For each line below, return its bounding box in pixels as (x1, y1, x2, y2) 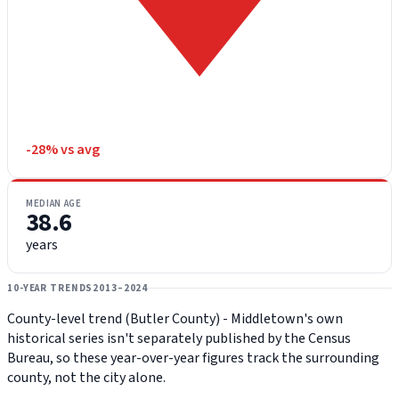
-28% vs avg (26, 140, 100, 160)
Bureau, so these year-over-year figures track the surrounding (7, 348, 379, 369)
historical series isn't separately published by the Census (7, 329, 351, 349)
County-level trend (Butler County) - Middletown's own (7, 309, 343, 330)
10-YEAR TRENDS (7, 281, 94, 296)
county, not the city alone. (7, 368, 166, 388)
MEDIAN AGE (26, 197, 82, 211)
